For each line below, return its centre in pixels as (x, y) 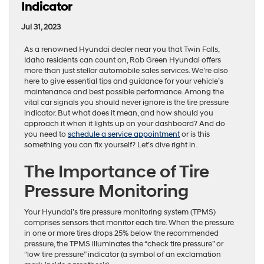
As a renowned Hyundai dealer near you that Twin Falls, (122, 49)
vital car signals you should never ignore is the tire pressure (126, 102)
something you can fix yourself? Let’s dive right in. (111, 145)
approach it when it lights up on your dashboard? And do (125, 123)
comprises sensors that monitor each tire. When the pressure (129, 222)
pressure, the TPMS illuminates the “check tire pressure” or (124, 244)
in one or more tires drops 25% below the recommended (121, 233)
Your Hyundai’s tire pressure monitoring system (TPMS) (120, 212)
